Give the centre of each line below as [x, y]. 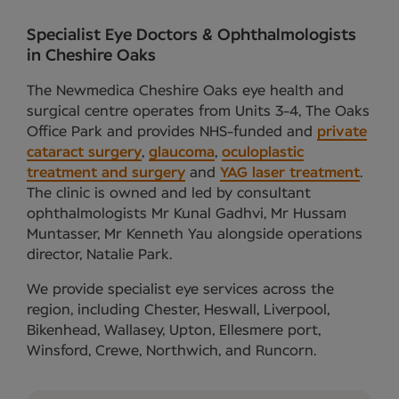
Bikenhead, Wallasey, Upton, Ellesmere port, [174, 330]
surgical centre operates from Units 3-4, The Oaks [198, 111]
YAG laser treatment [290, 172]
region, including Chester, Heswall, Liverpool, [178, 309]
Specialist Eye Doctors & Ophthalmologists [191, 35]
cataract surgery [84, 152]
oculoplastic [263, 152]
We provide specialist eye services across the [180, 289]
